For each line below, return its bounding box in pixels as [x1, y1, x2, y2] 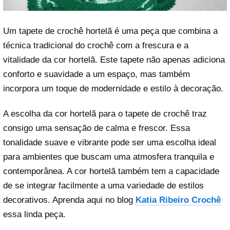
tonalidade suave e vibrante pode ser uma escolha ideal [3, 137, 216, 147]
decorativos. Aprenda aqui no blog [3, 195, 136, 205]
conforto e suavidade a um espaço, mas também [3, 69, 190, 79]
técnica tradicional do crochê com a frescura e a [3, 40, 188, 50]
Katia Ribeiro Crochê [136, 195, 221, 205]
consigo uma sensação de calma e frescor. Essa [3, 123, 190, 133]
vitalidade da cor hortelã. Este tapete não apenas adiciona [3, 54, 225, 65]
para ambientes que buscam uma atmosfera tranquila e [3, 151, 214, 162]
